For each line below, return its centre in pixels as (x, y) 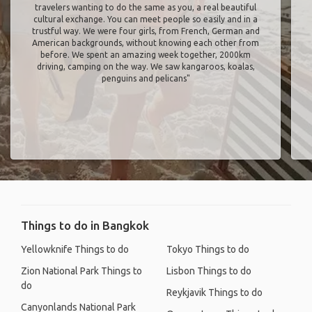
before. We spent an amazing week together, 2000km (146, 55)
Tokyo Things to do (208, 249)
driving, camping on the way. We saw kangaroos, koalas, (146, 67)
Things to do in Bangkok (85, 225)
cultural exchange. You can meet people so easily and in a (146, 19)
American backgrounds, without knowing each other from (146, 43)
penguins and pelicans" (146, 78)
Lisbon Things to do (209, 271)
